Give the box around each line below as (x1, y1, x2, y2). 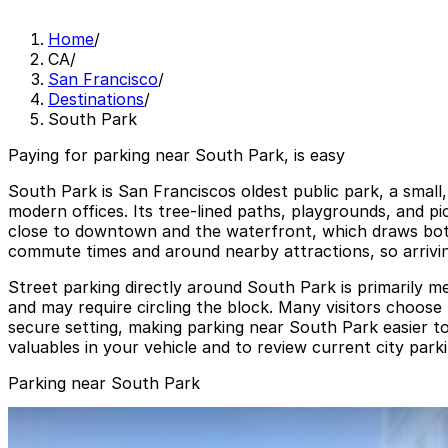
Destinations (48, 89, 144, 110)
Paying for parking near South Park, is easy (8, 145, 345, 166)
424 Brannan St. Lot (8, 406, 166, 427)
